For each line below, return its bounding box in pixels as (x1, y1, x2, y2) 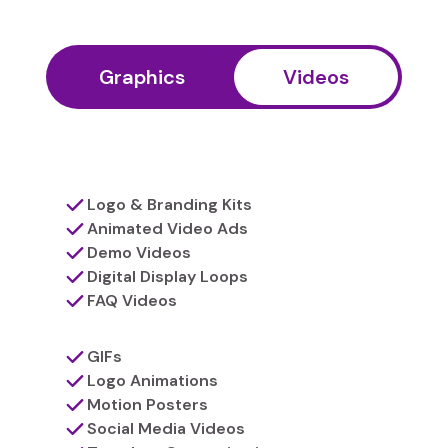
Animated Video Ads (86, 218, 248, 240)
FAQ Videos (86, 290, 177, 312)
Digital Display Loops (86, 266, 248, 288)
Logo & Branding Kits (86, 194, 252, 216)
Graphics (99, 64, 185, 91)
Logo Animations (86, 370, 218, 392)
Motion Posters (86, 394, 208, 416)
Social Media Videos (86, 418, 245, 440)
